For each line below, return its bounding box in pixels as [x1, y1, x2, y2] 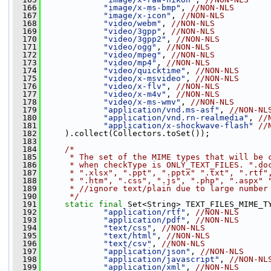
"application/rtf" [103, 207, 186, 217]
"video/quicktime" [103, 66, 186, 75]
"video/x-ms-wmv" [103, 97, 181, 106]
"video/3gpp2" [103, 34, 166, 44]
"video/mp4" [103, 58, 157, 67]
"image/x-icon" [103, 11, 171, 20]
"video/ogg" [103, 42, 157, 51]
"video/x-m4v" [103, 90, 166, 99]
